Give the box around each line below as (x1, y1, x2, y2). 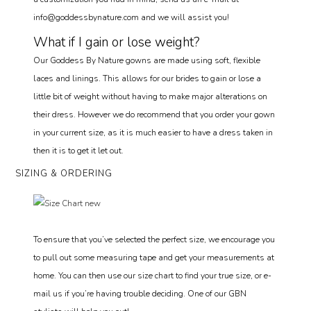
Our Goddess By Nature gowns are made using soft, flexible (33, 55, 261, 66)
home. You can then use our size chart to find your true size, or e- (33, 270, 272, 281)
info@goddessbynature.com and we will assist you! (33, 12, 230, 23)
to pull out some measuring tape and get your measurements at (33, 252, 275, 263)
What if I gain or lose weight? (33, 33, 201, 51)
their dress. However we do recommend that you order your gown (33, 109, 276, 120)
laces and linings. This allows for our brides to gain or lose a (33, 73, 262, 84)
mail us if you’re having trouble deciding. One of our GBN (33, 288, 247, 299)
